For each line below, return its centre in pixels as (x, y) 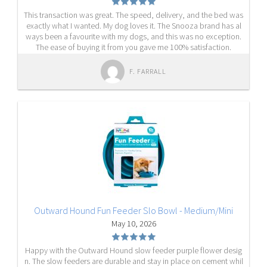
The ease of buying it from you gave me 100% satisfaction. (133, 47)
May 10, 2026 (133, 223)
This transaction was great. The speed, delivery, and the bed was (133, 15)
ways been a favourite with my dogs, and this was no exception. (133, 36)
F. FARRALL (148, 71)
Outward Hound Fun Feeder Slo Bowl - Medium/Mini (133, 210)
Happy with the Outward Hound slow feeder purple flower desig (133, 250)
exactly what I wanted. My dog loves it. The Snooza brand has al (133, 26)
